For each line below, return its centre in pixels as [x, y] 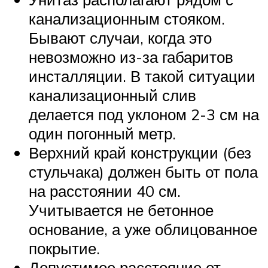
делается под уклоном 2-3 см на [144, 115]
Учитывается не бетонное [121, 210]
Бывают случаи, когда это [120, 38]
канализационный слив [112, 95]
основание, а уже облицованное [143, 229]
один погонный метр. [102, 134]
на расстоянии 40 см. [105, 191]
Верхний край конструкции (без [140, 153]
